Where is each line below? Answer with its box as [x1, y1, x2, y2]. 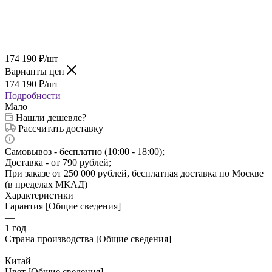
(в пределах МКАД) [5, 178, 87, 189]
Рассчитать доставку [18, 123, 103, 134]
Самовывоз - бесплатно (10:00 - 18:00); [5, 146, 165, 157]
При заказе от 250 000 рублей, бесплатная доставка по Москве [5, 168, 263, 178]
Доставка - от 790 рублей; [5, 157, 111, 168]
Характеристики [5, 189, 73, 200]
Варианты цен [5, 66, 67, 76]
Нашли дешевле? [16, 112, 86, 123]
